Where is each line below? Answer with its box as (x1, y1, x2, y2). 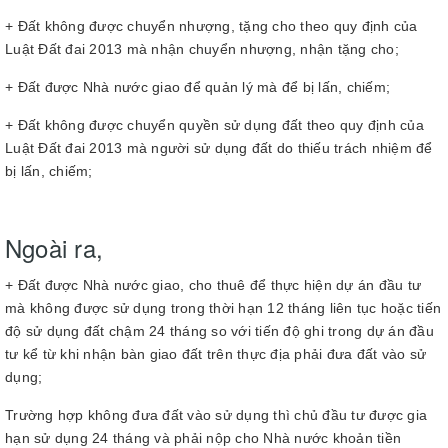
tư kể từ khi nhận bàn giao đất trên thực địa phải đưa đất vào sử (5, 346, 426, 362)
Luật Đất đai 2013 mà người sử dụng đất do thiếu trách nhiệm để (5, 140, 433, 156)
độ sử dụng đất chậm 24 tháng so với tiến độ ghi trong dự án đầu (5, 323, 434, 339)
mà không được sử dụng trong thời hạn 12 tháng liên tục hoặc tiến (5, 300, 441, 316)
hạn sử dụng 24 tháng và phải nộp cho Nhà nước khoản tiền (5, 430, 401, 446)
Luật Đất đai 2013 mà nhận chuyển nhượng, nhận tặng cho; (5, 41, 399, 57)
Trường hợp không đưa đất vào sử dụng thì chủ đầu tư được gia (5, 407, 427, 423)
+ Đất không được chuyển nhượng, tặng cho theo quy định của (5, 18, 418, 34)
